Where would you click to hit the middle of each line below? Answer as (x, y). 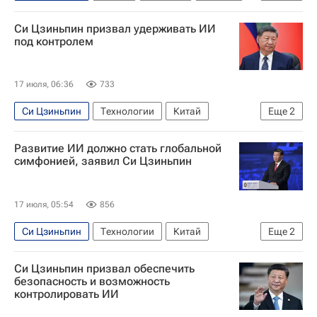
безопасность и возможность (92, 281)
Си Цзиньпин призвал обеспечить (104, 268)
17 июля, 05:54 (44, 204)
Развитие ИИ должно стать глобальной (118, 148)
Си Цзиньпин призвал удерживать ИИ (115, 29)
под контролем (54, 41)
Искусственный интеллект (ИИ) (93, 13)
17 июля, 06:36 (44, 84)
